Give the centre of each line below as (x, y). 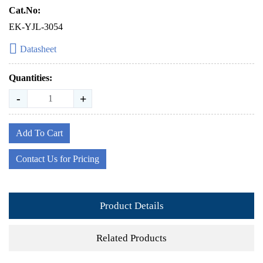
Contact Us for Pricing (58, 159)
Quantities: (31, 78)
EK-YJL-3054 (36, 27)
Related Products (131, 238)
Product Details (131, 205)
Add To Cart (39, 133)
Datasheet (38, 49)
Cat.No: (25, 10)
